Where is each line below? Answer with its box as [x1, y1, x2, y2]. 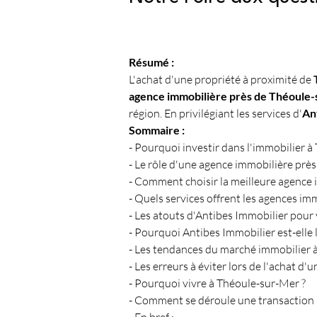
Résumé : [129, 55, 174, 69]
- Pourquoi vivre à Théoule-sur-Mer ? [129, 276, 306, 290]
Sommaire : [129, 123, 185, 137]
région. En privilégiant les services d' [129, 106, 302, 120]
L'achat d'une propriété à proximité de [129, 72, 313, 86]
